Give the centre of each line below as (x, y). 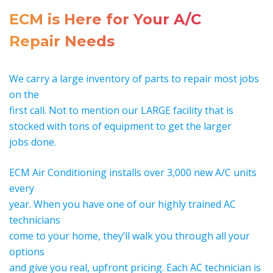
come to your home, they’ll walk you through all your (129, 236)
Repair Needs (62, 41)
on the (24, 95)
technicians (35, 220)
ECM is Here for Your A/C (105, 19)
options (27, 252)
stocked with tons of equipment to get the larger (120, 126)
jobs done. (33, 142)
